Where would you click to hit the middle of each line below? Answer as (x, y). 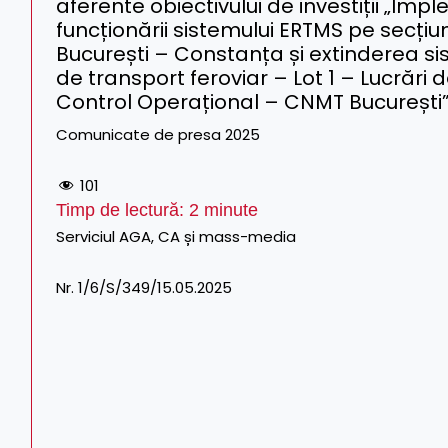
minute (228, 209)
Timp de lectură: (122, 209)
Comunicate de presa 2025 (158, 134)
